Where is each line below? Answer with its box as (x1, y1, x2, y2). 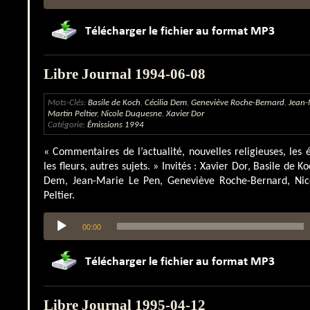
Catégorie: (48, 120, 87, 130)
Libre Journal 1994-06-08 (44, 66, 206, 83)
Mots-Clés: (48, 98, 88, 108)
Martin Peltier (48, 109, 97, 119)
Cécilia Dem (145, 98, 187, 108)
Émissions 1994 (87, 120, 144, 130)
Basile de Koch (88, 98, 140, 108)
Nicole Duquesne (101, 109, 162, 119)
